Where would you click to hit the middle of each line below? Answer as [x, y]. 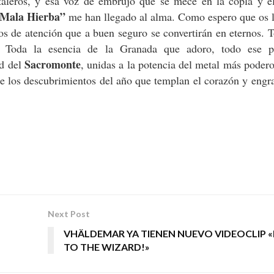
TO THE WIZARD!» [106, 247]
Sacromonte [52, 65]
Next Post [68, 214]
